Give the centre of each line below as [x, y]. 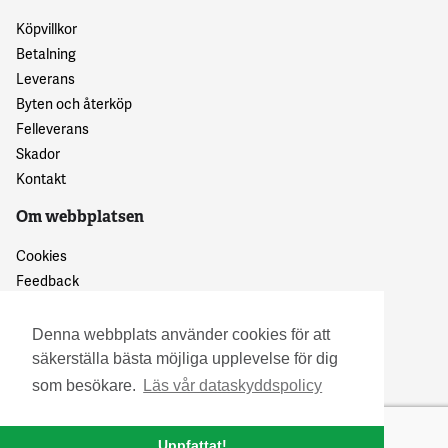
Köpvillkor [46, 28]
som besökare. [86, 386]
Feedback [47, 280]
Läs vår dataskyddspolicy [233, 386]
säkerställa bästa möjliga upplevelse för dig [185, 359]
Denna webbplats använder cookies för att [181, 335]
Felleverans [52, 128]
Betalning [46, 53]
